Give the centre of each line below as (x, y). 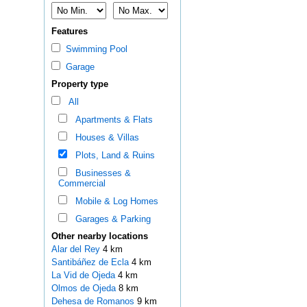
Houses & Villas (104, 138)
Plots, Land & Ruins (112, 156)
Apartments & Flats (111, 120)
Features (69, 32)
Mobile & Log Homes (114, 201)
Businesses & (100, 173)
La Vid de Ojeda (84, 275)
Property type (79, 84)
